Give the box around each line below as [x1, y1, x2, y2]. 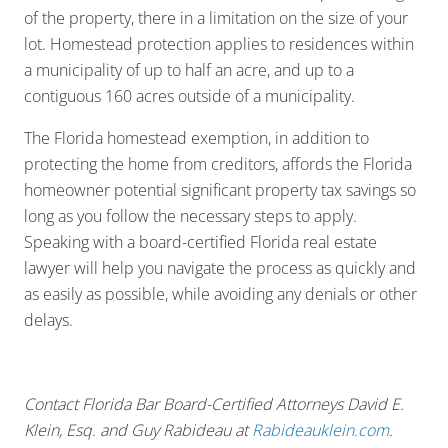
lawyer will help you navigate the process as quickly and [24, 257, 416, 280]
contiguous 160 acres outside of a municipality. [24, 85, 355, 108]
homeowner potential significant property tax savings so [24, 179, 416, 202]
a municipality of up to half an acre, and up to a [24, 59, 354, 82]
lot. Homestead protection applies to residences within [24, 33, 414, 56]
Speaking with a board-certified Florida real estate [24, 231, 377, 254]
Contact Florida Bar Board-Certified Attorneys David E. [24, 393, 404, 416]
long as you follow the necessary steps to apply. [24, 205, 357, 228]
